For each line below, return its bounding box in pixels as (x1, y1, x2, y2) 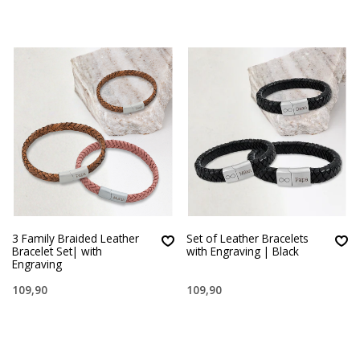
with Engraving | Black (186, 243, 299, 259)
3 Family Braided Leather (12, 230, 139, 246)
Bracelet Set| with (12, 243, 102, 259)
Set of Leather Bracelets (186, 230, 309, 246)
